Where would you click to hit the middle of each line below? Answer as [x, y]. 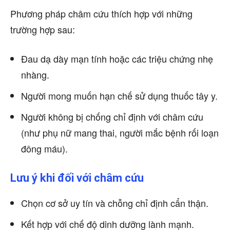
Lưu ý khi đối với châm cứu [77, 178]
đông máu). [44, 148]
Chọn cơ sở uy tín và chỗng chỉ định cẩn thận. [115, 203]
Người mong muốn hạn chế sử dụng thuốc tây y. [119, 95]
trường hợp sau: [43, 29]
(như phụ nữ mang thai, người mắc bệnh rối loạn [120, 132]
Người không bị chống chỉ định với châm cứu [112, 117]
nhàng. [35, 74]
